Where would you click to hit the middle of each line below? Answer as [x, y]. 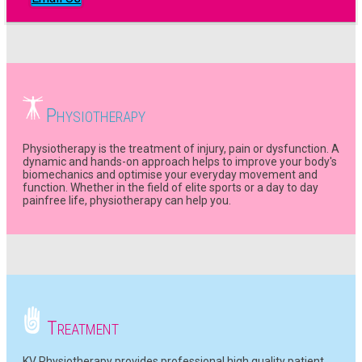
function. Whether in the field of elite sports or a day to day [170, 188]
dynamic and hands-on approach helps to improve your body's [180, 162]
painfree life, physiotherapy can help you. [129, 201]
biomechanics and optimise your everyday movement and [170, 175]
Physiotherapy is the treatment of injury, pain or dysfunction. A [181, 149]
